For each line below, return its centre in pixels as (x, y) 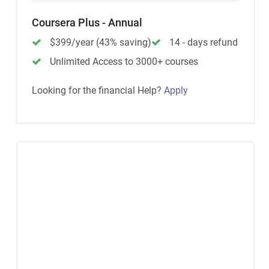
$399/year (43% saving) (101, 42)
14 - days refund (204, 42)
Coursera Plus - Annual (87, 23)
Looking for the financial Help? (98, 90)
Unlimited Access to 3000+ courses (124, 62)
